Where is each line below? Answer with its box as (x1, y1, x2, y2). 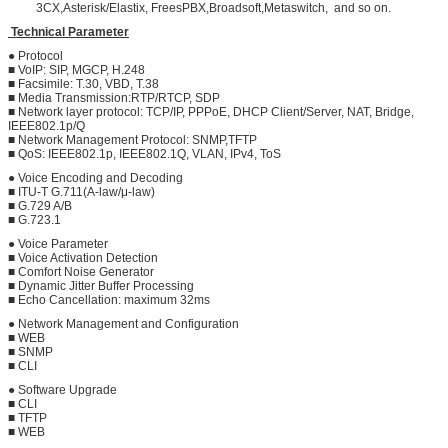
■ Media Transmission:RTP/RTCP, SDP (8, 90, 220, 105)
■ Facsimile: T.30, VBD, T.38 (8, 76, 159, 91)
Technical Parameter (8, 24, 129, 39)
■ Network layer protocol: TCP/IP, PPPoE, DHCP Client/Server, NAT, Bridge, (8, 104, 414, 119)
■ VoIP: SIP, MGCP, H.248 (8, 62, 145, 77)
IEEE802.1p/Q (8, 118, 85, 133)
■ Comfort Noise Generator (8, 264, 154, 279)
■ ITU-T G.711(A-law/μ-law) (8, 184, 155, 199)
